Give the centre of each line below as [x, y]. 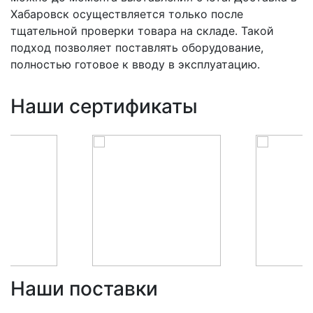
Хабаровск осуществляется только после [127, 14]
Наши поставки [84, 289]
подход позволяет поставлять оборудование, [137, 48]
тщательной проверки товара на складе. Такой [142, 31]
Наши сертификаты [104, 107]
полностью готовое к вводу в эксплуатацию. [135, 65]
